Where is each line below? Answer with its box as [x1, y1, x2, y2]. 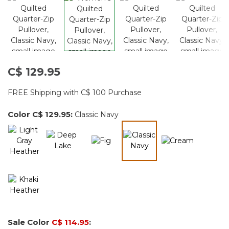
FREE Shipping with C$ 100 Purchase [8, 87, 142, 97]
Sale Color [8, 217, 52, 227]
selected [139, 152, 170, 162]
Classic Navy [75, 109, 119, 119]
